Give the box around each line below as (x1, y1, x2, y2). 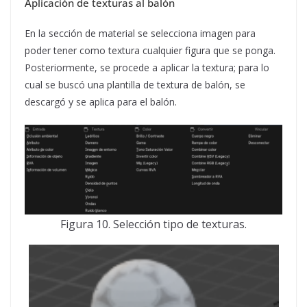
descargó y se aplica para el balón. (25, 95, 177, 108)
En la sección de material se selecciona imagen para (25, 27, 256, 40)
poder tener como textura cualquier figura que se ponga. (25, 44, 275, 57)
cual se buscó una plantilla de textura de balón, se (25, 78, 245, 91)
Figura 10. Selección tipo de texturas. (60, 217, 247, 232)
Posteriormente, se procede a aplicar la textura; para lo (25, 61, 269, 74)
